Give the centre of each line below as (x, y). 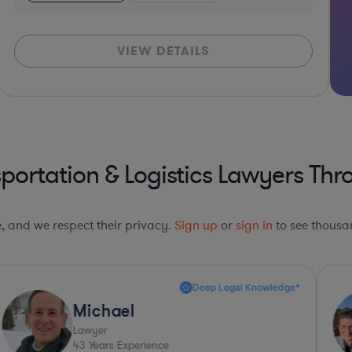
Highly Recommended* (235, 287)
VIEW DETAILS (163, 50)
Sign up (196, 225)
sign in (254, 225)
